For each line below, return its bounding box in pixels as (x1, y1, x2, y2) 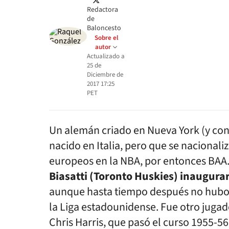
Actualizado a (87, 52, 125, 61)
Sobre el (95, 33, 119, 42)
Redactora (87, 5, 118, 15)
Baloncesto (87, 23, 121, 33)
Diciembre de (87, 70, 123, 79)
